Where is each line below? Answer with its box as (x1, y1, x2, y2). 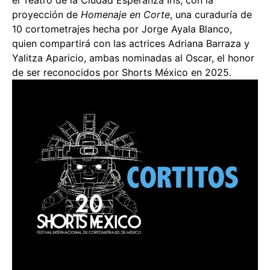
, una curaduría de (170, 8, 252, 20)
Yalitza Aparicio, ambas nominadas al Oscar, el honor (12, 51, 254, 64)
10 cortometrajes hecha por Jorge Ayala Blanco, (12, 22, 232, 35)
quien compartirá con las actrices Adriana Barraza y (12, 37, 250, 49)
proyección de (12, 8, 81, 20)
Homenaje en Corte (81, 8, 170, 20)
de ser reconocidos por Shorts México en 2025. (12, 66, 231, 78)
